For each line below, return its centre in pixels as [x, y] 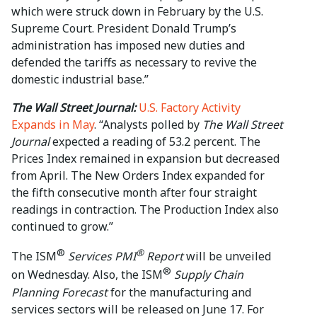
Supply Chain [209, 275]
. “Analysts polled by [148, 125]
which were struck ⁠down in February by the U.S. [137, 12]
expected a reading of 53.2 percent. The [155, 142]
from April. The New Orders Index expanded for [138, 176]
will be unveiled [227, 257]
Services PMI [102, 257]
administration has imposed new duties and [128, 46]
